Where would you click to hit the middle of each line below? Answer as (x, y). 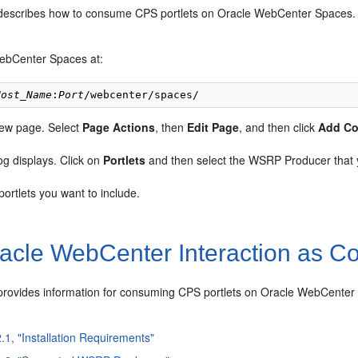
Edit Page (213, 127)
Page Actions (119, 127)
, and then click (279, 127)
